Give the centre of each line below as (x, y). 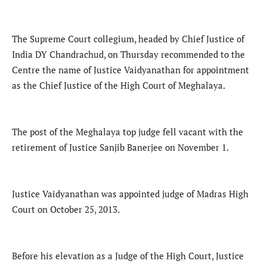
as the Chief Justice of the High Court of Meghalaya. (119, 85)
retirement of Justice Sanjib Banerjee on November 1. (120, 147)
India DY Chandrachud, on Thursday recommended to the (128, 54)
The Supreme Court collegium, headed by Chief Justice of (128, 38)
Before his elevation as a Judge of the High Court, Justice (128, 255)
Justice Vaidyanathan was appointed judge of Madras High (130, 193)
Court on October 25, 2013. (66, 209)
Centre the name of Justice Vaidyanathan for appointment (131, 69)
